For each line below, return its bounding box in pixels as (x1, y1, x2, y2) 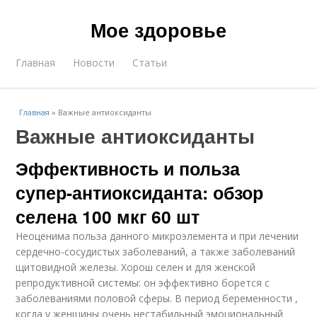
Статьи (132, 56, 168, 69)
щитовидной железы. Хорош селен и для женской (16, 260, 256, 274)
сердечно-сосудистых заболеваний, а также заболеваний (16, 245, 296, 258)
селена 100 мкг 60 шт (16, 204, 200, 229)
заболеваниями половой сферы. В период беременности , (16, 292, 299, 305)
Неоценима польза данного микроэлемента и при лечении (16, 229, 299, 243)
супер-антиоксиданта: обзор (16, 180, 264, 205)
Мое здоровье (91, 16, 226, 43)
